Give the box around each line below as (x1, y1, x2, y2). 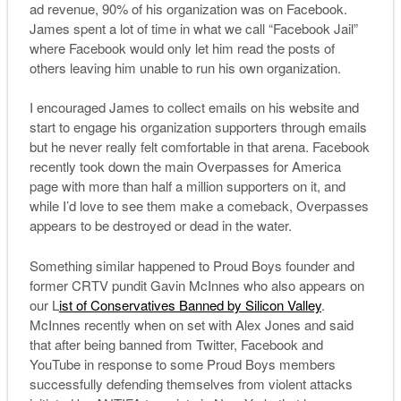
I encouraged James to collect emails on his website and (29, 98, 359, 117)
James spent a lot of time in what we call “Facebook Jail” (29, 18, 358, 38)
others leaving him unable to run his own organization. (29, 57, 341, 77)
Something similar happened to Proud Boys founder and (29, 255, 354, 275)
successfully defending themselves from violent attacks (29, 373, 353, 393)
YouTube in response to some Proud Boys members (29, 354, 336, 373)
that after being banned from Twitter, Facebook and (29, 334, 323, 354)
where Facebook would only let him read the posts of (29, 38, 335, 57)
